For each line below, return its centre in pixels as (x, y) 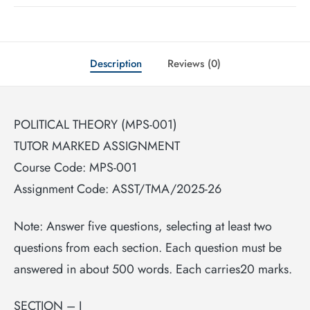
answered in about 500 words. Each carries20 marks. (153, 269)
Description (116, 64)
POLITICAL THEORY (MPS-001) (95, 125)
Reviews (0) (194, 64)
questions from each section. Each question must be (148, 247)
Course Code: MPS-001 (75, 168)
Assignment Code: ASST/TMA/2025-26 (118, 189)
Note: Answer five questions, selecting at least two (143, 226)
